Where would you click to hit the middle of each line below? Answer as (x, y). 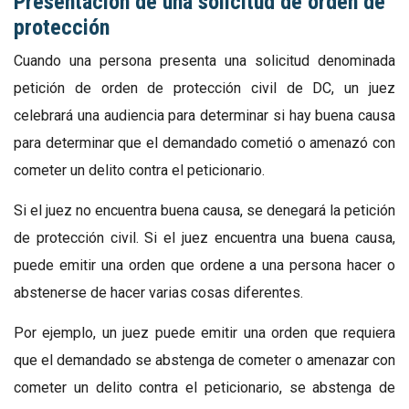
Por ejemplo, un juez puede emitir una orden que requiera (204, 333)
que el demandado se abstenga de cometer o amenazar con (204, 361)
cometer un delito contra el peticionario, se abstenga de (204, 388)
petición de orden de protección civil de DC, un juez (204, 89)
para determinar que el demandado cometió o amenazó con (204, 143)
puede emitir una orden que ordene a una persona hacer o (204, 266)
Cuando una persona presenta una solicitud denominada (204, 61)
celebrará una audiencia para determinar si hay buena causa (204, 116)
